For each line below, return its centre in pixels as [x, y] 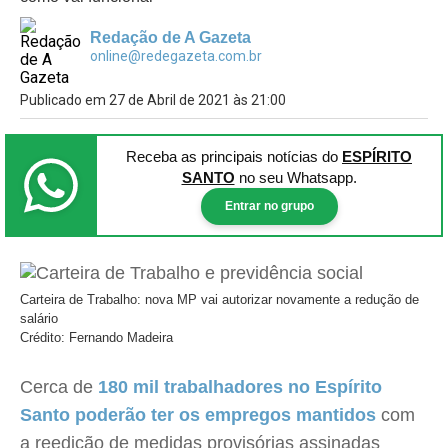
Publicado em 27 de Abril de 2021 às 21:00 [153, 100]
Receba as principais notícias [224, 156]
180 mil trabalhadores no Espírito [240, 387]
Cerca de [59, 387]
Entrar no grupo [269, 206]
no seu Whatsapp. [295, 177]
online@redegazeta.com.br [176, 56]
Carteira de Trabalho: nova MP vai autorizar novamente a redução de [219, 299]
